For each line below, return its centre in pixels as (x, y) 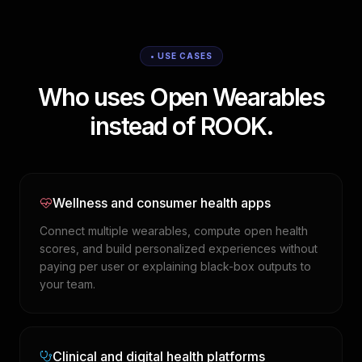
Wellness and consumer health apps (162, 203)
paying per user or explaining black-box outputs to (175, 266)
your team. (67, 284)
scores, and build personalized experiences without (179, 248)
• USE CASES (181, 56)
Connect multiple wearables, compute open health (174, 231)
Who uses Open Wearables (181, 97)
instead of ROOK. (181, 126)
